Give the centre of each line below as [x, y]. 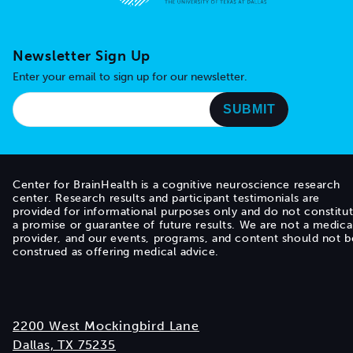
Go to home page [163, 15]
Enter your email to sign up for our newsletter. [130, 77]
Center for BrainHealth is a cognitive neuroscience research [177, 185]
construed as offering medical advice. [116, 252]
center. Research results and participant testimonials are [166, 199]
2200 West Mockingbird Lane [106, 326]
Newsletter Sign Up [82, 56]
